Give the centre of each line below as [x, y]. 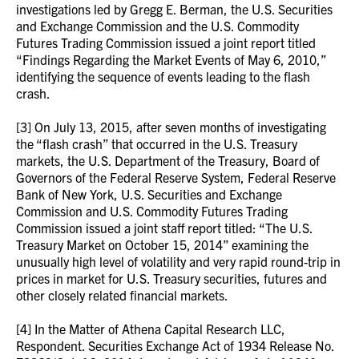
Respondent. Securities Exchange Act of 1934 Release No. [175, 345]
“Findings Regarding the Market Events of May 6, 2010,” [171, 59]
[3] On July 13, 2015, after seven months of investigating [171, 127]
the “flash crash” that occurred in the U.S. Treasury [157, 143]
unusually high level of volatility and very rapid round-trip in [178, 261]
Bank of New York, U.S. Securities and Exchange [149, 194]
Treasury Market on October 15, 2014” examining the [162, 244]
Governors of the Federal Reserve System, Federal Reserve [176, 177]
